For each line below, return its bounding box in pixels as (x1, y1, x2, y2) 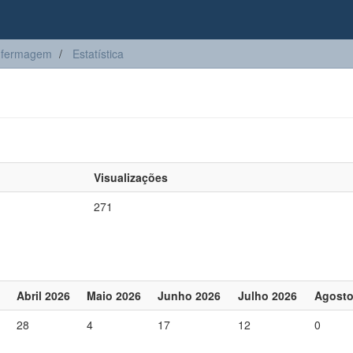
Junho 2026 (158, 288, 221, 303)
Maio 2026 (87, 288, 141, 303)
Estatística (72, 46, 124, 61)
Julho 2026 (238, 288, 297, 303)
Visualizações (94, 169, 168, 185)
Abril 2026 (17, 288, 70, 303)
